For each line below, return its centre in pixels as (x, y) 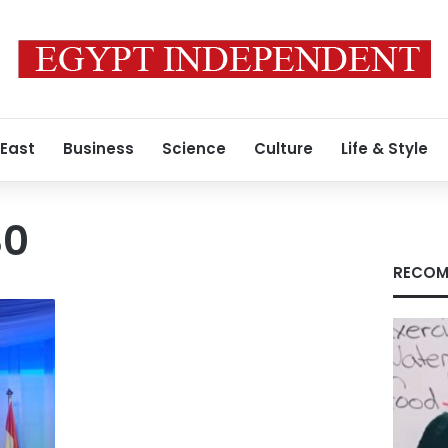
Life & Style (384, 148)
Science (194, 148)
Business (98, 148)
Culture (283, 148)
